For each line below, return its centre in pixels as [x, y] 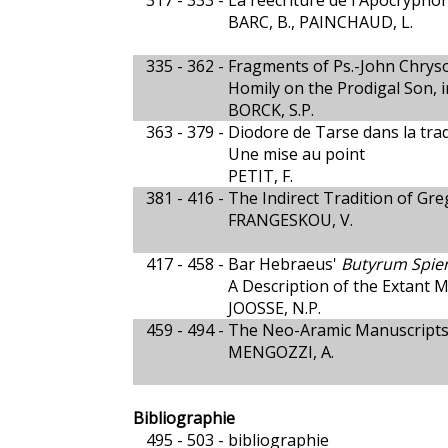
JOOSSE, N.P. [274, 308]
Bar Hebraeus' [284, 264]
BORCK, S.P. [271, 110]
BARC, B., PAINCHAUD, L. [320, 22]
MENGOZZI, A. [281, 352]
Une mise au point [296, 154]
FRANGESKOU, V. [290, 220]
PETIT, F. [260, 176]
